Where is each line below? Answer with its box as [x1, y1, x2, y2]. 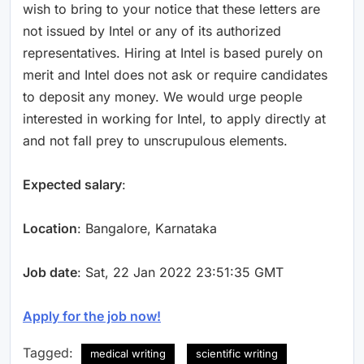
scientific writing [196, 346, 278, 360]
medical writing [90, 346, 166, 360]
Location [23, 219, 77, 236]
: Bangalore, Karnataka [77, 219, 217, 236]
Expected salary [23, 175, 122, 193]
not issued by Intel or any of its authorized [23, 22, 281, 39]
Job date [23, 263, 77, 280]
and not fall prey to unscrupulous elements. [23, 132, 288, 149]
